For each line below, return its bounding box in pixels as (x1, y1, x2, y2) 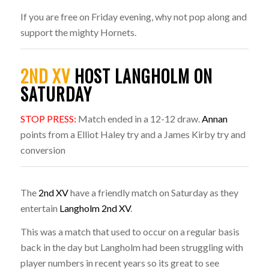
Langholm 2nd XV (59, 202, 130, 214)
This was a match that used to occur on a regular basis (20, 226, 240, 238)
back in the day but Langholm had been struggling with (20, 241, 243, 253)
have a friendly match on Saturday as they (68, 186, 238, 198)
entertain (20, 202, 59, 214)
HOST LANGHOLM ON (74, 63, 213, 88)
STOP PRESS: (20, 113, 76, 125)
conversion (20, 144, 65, 156)
